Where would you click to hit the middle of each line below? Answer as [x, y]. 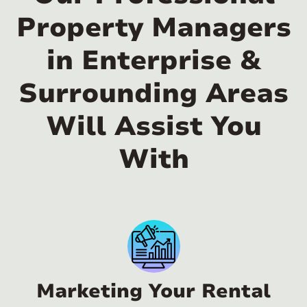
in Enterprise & [153, 61]
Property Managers [153, 28]
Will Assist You [153, 127]
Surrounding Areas [153, 94]
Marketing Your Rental [153, 292]
